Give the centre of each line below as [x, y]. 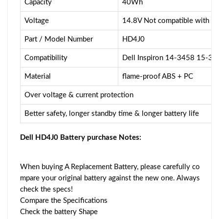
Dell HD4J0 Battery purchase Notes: [81, 137]
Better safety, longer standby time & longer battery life [112, 113]
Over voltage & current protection [79, 95]
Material [38, 76]
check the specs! [46, 189]
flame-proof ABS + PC [158, 76]
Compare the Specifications [64, 200]
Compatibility [46, 58]
